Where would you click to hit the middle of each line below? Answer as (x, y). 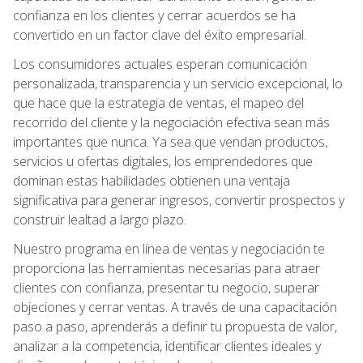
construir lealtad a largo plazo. (100, 219)
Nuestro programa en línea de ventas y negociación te (169, 248)
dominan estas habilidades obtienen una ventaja (152, 180)
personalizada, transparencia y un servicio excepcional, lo (178, 83)
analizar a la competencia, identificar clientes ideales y (167, 346)
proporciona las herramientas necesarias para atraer (167, 268)
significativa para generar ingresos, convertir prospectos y (179, 200)
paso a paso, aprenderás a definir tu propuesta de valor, (175, 326)
